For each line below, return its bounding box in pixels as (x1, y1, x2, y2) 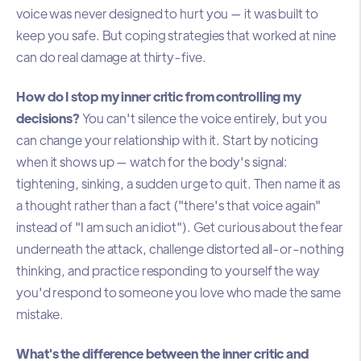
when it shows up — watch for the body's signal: (16, 153, 288, 171)
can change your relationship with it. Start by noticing (16, 131, 318, 149)
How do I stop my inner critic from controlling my (16, 88, 302, 106)
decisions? (16, 110, 81, 127)
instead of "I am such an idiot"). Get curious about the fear (16, 218, 343, 236)
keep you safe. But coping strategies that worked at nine (16, 26, 337, 44)
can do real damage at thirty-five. (16, 48, 206, 65)
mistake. (16, 305, 64, 323)
